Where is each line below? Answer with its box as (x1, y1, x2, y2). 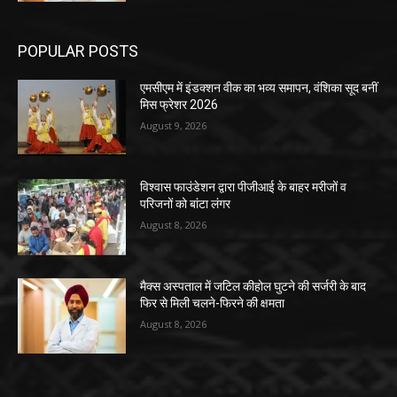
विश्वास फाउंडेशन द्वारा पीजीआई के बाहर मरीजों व (140, 179, 347, 194)
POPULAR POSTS (18, 42, 138, 61)
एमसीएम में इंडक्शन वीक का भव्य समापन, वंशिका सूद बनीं (140, 81, 378, 96)
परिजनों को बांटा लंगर (140, 196, 231, 211)
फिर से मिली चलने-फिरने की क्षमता (140, 295, 285, 310)
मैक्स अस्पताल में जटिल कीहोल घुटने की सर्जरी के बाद (140, 278, 367, 293)
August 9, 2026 (140, 119, 207, 133)
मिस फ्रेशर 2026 (140, 97, 219, 113)
